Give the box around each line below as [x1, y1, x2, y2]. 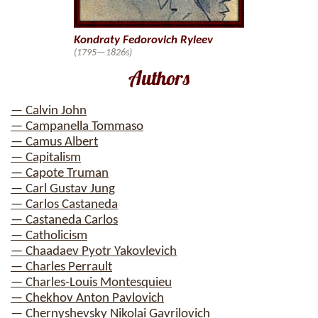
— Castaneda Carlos [11, 214, 118, 227]
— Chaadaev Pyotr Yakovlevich [11, 245, 177, 258]
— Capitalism [11, 151, 81, 165]
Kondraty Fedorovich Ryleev [74, 34, 213, 46]
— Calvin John [11, 104, 87, 118]
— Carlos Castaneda [11, 198, 118, 212]
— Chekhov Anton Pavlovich [11, 292, 164, 305]
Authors [128, 65, 190, 90]
